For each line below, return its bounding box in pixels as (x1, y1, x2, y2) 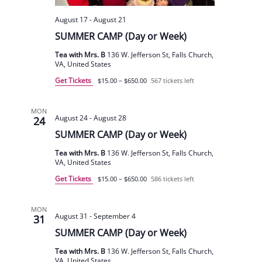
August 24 (54, 112, 88, 123)
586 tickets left (150, 174, 194, 183)
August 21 (93, 14, 126, 25)
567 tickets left (150, 75, 194, 85)
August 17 (54, 14, 88, 25)
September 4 (93, 211, 136, 221)
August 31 (54, 211, 88, 221)
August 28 (93, 112, 126, 123)
